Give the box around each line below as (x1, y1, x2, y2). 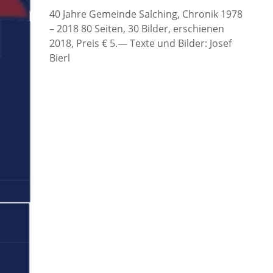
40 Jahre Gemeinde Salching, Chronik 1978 (49, 7, 243, 21)
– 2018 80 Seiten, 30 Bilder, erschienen (49, 21, 224, 35)
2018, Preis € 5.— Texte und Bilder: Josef (49, 36, 232, 50)
